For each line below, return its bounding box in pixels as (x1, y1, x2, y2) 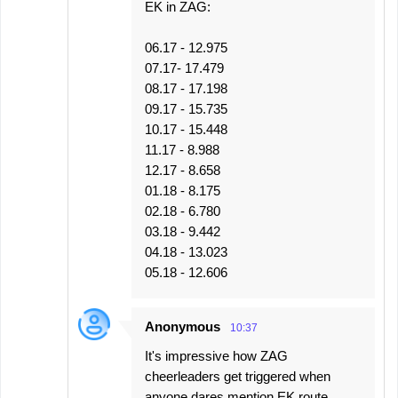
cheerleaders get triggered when (145, 369, 330, 385)
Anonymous (145, 319, 220, 335)
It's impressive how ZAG (145, 348, 288, 364)
